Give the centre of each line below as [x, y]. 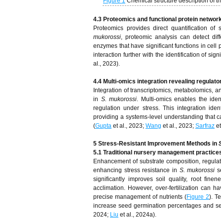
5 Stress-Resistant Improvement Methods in [156, 144]
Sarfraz [205, 126]
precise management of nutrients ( [140, 197]
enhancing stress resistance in [136, 170]
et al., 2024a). [137, 215]
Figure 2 [198, 197]
